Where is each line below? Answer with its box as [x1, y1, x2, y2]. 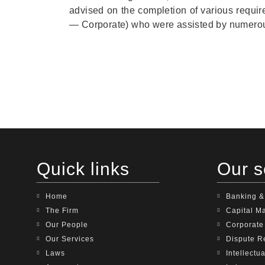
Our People [46, 220, 88, 229]
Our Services [46, 234, 94, 243]
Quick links [37, 159, 130, 179]
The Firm [46, 206, 79, 215]
